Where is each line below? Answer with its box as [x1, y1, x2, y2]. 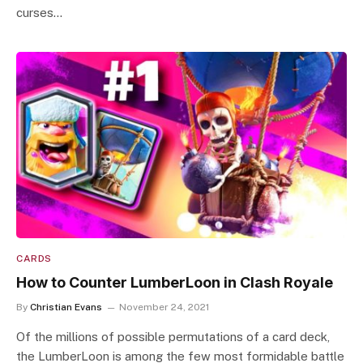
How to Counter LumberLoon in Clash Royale [16, 273, 333, 291]
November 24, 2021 [119, 301, 209, 313]
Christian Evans [30, 301, 102, 313]
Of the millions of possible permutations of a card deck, [16, 329, 330, 344]
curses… [16, 6, 62, 19]
